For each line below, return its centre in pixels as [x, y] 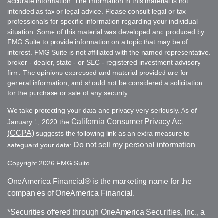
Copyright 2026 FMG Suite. [49, 163]
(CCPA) [21, 133]
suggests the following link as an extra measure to [112, 133]
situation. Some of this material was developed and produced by [106, 31]
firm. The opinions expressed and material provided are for [98, 72]
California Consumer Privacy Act [127, 121]
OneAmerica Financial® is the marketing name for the [100, 181]
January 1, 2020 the [39, 121]
